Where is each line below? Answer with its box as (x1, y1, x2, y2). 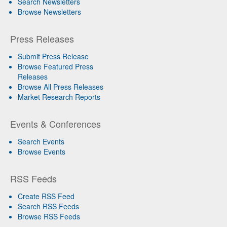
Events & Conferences (10, 117, 101, 130)
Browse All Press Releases (18, 81, 103, 92)
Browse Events (18, 146, 65, 157)
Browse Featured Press (18, 61, 93, 71)
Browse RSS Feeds (18, 211, 80, 221)
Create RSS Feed (18, 191, 74, 201)
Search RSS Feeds (18, 201, 79, 211)
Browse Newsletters (18, 6, 81, 17)
